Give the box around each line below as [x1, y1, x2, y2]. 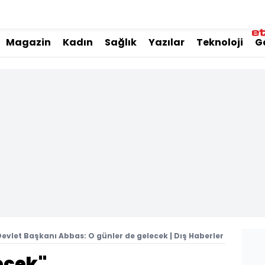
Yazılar [148, 35, 185, 49]
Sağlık [105, 35, 137, 49]
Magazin [6, 35, 51, 49]
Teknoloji [196, 35, 243, 49]
